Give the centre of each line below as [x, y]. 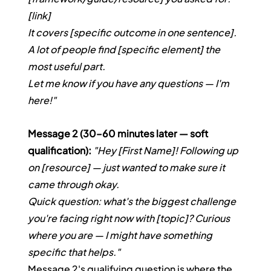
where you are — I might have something [121, 235]
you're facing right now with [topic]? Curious [130, 218]
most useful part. [67, 67]
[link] [40, 16]
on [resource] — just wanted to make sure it [128, 168]
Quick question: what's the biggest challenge [133, 201]
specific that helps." [74, 252]
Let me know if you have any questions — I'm [130, 83]
